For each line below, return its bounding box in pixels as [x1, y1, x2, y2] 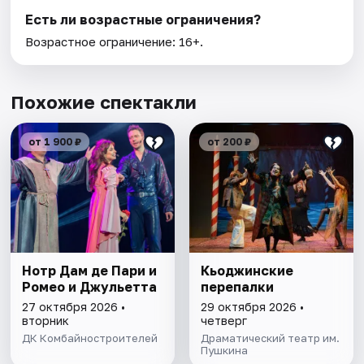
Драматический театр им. [200, 331, 340, 345]
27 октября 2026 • [22, 300, 126, 314]
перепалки [200, 279, 274, 296]
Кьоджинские [200, 262, 293, 279]
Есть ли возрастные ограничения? [25, 11, 262, 28]
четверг [200, 314, 247, 328]
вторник [22, 314, 70, 328]
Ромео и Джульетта [22, 279, 158, 296]
